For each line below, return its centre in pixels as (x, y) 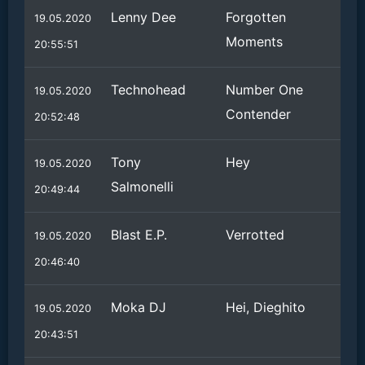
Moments (254, 42)
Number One (264, 90)
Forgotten (256, 17)
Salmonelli (142, 187)
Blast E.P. (139, 235)
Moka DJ (139, 307)
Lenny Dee (143, 17)
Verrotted (255, 235)
